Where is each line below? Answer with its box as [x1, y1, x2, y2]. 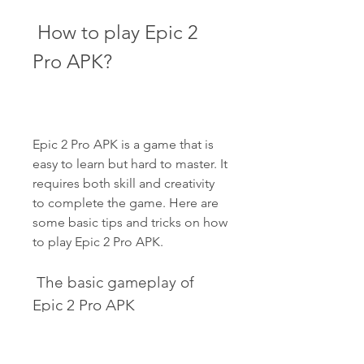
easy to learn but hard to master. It [32, 156, 227, 171]
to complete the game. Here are [32, 195, 219, 210]
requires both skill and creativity [32, 175, 214, 191]
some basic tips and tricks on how [32, 214, 227, 230]
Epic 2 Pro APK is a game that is [32, 136, 214, 152]
